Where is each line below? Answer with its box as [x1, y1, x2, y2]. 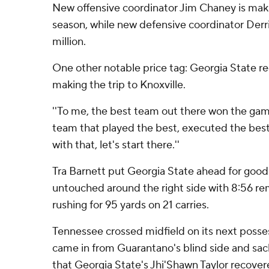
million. [52, 35, 86, 49]
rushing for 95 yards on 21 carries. [52, 198, 209, 212]
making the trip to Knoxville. [52, 78, 186, 92]
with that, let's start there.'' [52, 138, 180, 152]
